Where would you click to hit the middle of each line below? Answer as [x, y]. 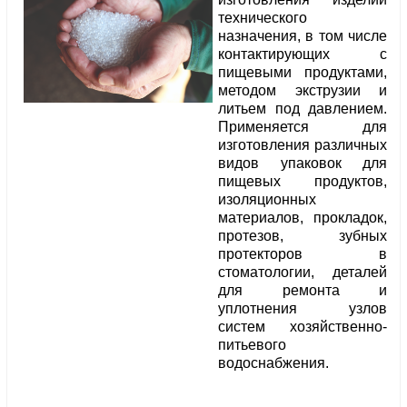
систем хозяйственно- [303, 327]
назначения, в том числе [303, 36]
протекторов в [303, 254]
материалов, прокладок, [303, 218]
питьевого [252, 345]
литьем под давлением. [303, 109]
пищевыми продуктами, [303, 73]
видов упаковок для [303, 164]
